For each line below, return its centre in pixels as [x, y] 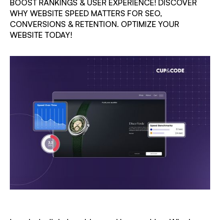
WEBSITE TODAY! [41, 35]
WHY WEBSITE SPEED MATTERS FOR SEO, [86, 14]
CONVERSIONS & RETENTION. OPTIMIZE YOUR [95, 24]
